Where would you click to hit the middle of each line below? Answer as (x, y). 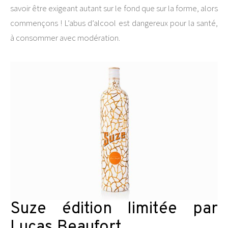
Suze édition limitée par (114, 209)
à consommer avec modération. (65, 38)
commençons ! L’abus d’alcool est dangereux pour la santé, (114, 23)
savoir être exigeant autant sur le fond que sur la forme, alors (114, 8)
